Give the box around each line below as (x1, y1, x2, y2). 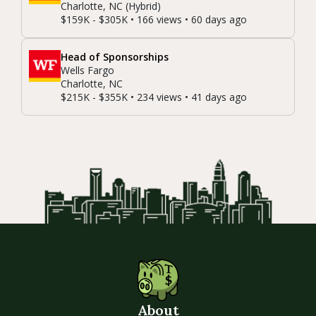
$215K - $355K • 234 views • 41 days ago (61, 90, 247, 104)
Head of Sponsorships (61, 50, 169, 64)
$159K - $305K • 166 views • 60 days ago (61, 13, 247, 27)
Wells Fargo (61, 63, 114, 78)
